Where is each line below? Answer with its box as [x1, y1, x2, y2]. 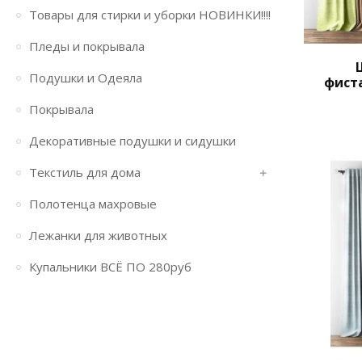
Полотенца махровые [29, 196, 157, 212]
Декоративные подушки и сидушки [29, 133, 236, 149]
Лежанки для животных [29, 227, 167, 243]
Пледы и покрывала [29, 38, 145, 54]
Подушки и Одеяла [29, 69, 142, 86]
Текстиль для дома [29, 164, 141, 180]
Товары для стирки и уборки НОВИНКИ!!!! [29, 6, 271, 23]
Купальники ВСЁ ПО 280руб [29, 259, 192, 275]
